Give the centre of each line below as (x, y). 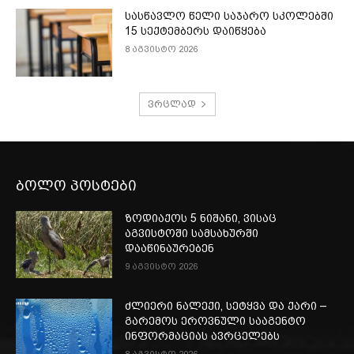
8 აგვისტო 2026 (162, 50)
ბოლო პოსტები (76, 185)
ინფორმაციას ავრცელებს (203, 336)
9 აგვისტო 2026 (162, 266)
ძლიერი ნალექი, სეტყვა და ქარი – (226, 306)
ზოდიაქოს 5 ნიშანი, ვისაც (201, 218)
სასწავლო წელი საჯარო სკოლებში (230, 16)
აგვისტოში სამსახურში (192, 233)
